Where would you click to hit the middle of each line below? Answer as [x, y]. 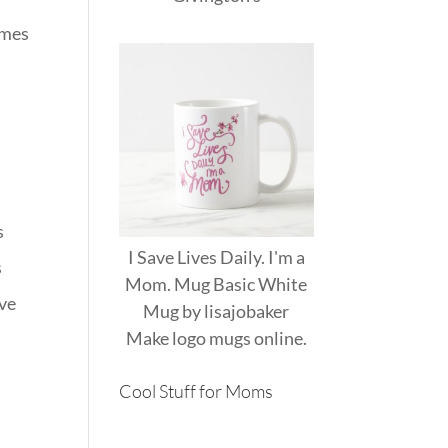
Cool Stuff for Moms [196, 390]
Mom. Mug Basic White [216, 283]
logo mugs [211, 337]
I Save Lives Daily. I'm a [216, 256]
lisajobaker [247, 310]
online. [278, 337]
